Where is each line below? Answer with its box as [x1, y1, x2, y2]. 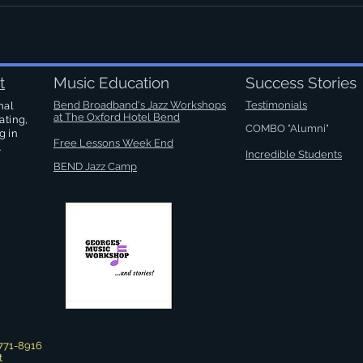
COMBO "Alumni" [246, 122, 329, 135]
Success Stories [246, 74, 357, 92]
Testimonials [246, 99, 307, 111]
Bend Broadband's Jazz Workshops [53, 99, 226, 111]
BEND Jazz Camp [53, 160, 137, 173]
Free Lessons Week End [53, 137, 173, 149]
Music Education [53, 74, 173, 92]
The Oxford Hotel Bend [65, 111, 180, 123]
